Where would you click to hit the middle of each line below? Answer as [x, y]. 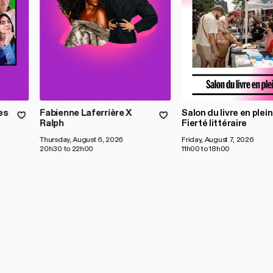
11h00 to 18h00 [206, 149]
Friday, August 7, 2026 [218, 140]
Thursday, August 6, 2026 [82, 140]
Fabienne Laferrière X [86, 113]
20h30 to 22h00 [67, 149]
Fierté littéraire [214, 123]
